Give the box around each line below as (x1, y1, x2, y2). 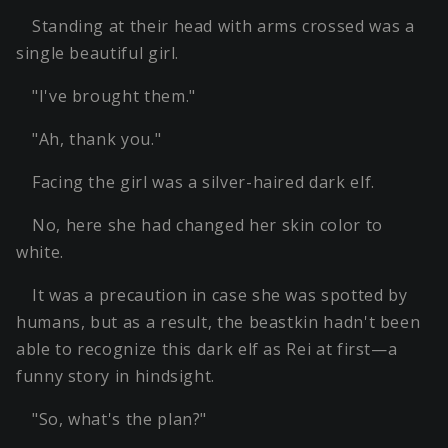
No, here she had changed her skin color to (32, 214, 383, 237)
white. (16, 241, 64, 264)
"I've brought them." (32, 85, 196, 108)
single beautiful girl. (16, 42, 180, 65)
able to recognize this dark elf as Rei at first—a (16, 338, 398, 361)
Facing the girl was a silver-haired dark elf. (32, 171, 375, 194)
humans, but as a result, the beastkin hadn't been (16, 311, 421, 334)
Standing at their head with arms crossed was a (32, 15, 415, 38)
